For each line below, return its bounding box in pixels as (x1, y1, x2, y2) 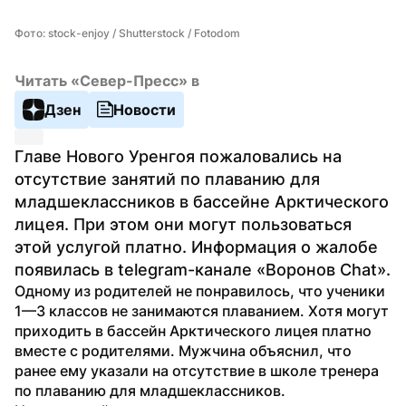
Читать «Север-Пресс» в (14, 71, 199, 90)
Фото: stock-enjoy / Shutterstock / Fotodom (14, 25, 240, 40)
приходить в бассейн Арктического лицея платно (14, 321, 372, 340)
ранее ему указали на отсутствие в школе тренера (14, 361, 379, 380)
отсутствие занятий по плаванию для (14, 169, 320, 188)
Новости (113, 100, 176, 119)
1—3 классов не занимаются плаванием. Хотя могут (14, 301, 389, 320)
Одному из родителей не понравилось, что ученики (14, 281, 385, 300)
